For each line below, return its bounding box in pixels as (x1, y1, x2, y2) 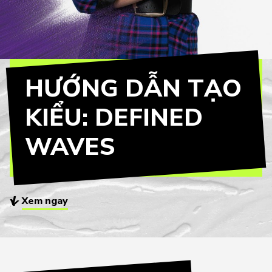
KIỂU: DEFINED (25, 101, 203, 134)
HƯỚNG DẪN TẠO (25, 72, 242, 105)
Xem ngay (22, 194, 68, 208)
